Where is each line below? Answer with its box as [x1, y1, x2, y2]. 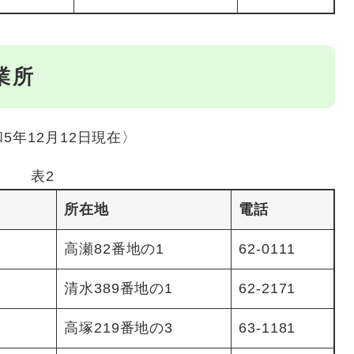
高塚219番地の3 [64, 319, 174, 336]
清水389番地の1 [64, 280, 174, 296]
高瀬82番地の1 [64, 240, 165, 257]
